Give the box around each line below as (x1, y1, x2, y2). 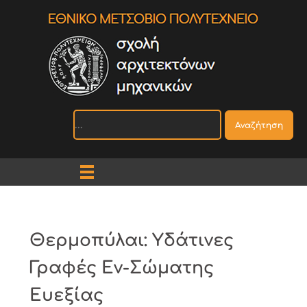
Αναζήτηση (235, 120, 283, 130)
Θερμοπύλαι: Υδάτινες (29, 230, 234, 250)
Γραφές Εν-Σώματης (29, 258, 214, 278)
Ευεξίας (29, 285, 103, 305)
